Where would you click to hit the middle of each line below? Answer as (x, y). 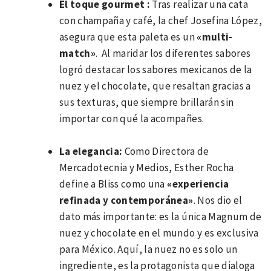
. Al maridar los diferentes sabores (173, 54)
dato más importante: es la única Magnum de (161, 217)
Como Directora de (166, 152)
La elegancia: (91, 152)
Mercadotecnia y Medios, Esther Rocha (147, 168)
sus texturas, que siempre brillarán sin (147, 103)
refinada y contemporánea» (126, 201)
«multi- (215, 37)
